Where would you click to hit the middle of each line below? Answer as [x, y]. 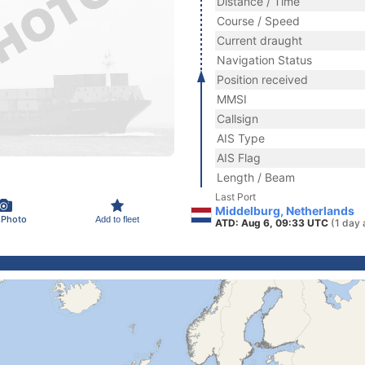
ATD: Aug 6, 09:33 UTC [273, 223]
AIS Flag [239, 158]
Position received [262, 79]
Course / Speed [258, 21]
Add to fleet [117, 219]
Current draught [259, 40]
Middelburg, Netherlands [285, 211]
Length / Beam [256, 177]
